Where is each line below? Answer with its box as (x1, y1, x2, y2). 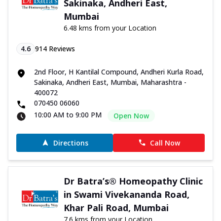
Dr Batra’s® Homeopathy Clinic (63, 175, 203, 187)
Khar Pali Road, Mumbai (63, 201, 169, 214)
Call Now (149, 138, 180, 147)
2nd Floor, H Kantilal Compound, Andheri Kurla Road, (34, 67, 204, 76)
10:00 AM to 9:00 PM (34, 110, 102, 119)
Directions (53, 138, 88, 147)
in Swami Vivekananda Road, (63, 188, 189, 200)
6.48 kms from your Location (63, 23, 156, 33)
